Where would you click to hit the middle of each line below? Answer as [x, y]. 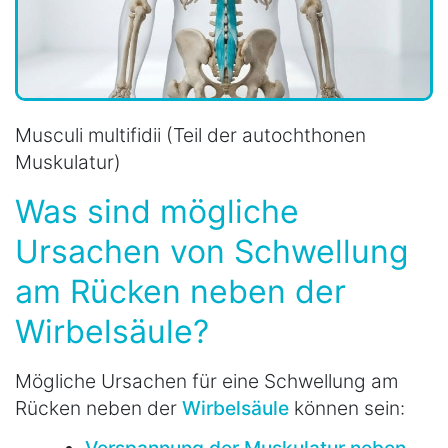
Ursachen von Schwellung [212, 251]
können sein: [347, 407]
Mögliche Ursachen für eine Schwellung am [206, 380]
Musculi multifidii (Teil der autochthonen [190, 134]
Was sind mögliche [157, 211]
